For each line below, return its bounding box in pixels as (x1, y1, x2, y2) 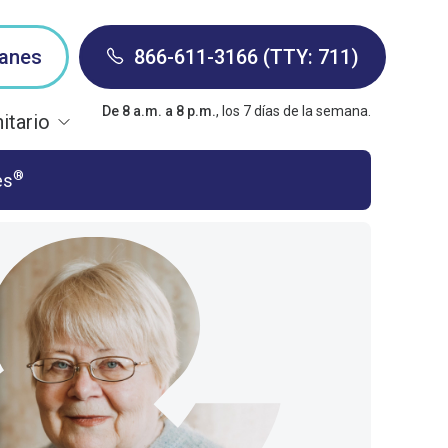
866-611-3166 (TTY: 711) (134, 45, 359, 69)
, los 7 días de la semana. (216, 103, 371, 119)
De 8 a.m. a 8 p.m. (102, 103, 216, 119)
